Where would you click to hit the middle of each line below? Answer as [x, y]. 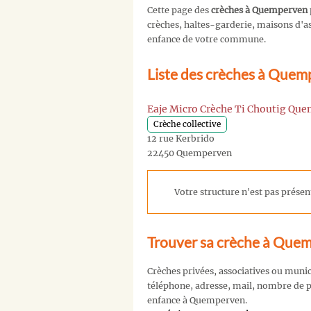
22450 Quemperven [190, 153]
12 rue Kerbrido [181, 138]
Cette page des [179, 10]
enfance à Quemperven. [197, 301]
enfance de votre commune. [207, 40]
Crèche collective [187, 124]
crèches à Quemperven [259, 10]
